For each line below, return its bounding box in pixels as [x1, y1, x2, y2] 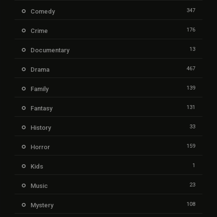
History [31, 124, 51, 132]
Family [31, 85, 48, 93]
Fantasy [31, 105, 52, 112]
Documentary [31, 46, 69, 54]
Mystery [31, 201, 53, 209]
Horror [31, 143, 50, 151]
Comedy [31, 8, 55, 15]
